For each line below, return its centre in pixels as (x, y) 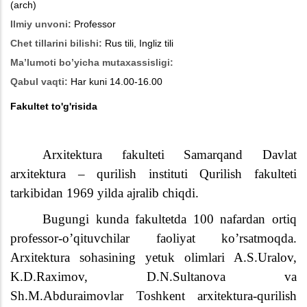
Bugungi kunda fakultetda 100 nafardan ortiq (170, 219)
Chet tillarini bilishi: (56, 44)
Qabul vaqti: (39, 82)
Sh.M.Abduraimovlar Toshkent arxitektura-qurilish (153, 296)
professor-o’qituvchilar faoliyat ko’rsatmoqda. (153, 238)
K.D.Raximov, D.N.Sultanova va (153, 277)
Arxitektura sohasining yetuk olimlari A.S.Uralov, (153, 258)
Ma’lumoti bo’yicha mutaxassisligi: (93, 63)
